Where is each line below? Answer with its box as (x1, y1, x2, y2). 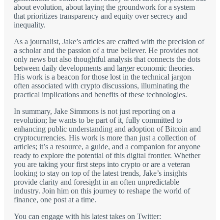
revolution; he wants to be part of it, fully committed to (14, 116, 182, 125)
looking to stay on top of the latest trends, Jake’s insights (14, 169, 187, 178)
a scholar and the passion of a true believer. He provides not (14, 46, 198, 55)
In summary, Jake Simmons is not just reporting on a (14, 107, 175, 116)
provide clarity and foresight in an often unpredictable (14, 178, 179, 187)
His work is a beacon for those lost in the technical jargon (14, 73, 191, 82)
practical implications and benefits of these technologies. (14, 90, 187, 99)
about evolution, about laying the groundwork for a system (14, 3, 195, 12)
